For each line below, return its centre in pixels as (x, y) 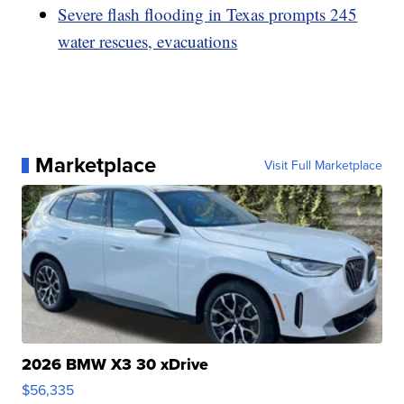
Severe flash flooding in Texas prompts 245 (208, 14)
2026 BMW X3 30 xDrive (115, 365)
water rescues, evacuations (148, 41)
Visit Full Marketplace (323, 165)
